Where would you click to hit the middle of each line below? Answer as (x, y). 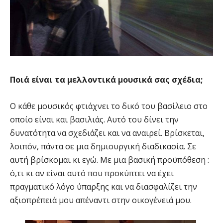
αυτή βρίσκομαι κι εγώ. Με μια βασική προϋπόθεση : (110, 160)
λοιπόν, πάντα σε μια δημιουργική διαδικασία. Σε (103, 146)
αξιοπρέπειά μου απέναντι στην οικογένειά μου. (101, 200)
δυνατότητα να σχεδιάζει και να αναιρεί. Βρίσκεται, (107, 133)
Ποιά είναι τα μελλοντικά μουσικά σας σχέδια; (106, 79)
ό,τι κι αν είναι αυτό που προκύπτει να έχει (92, 173)
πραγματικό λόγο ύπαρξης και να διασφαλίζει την (104, 186)
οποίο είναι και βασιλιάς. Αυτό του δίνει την (94, 119)
